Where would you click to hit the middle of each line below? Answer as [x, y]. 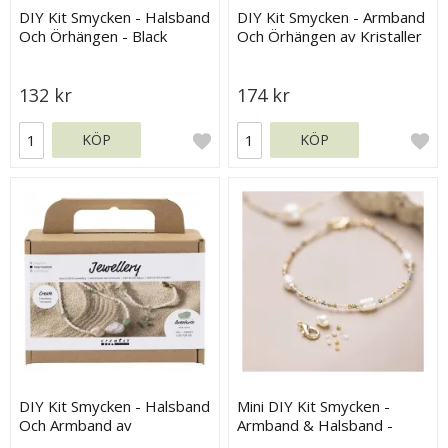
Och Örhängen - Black [93, 35]
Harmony [51, 54]
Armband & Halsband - [315, 425]
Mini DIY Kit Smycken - [314, 406]
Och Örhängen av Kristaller [330, 35]
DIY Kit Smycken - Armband [331, 16]
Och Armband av [76, 425]
